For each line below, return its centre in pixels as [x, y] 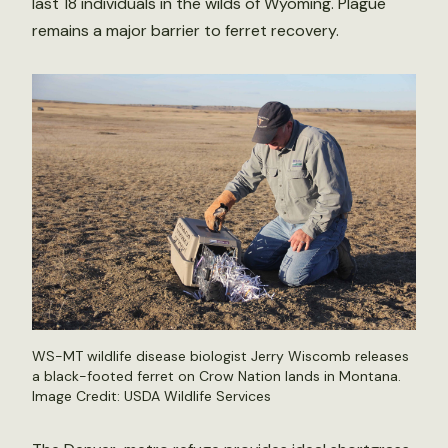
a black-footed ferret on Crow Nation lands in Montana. [216, 375]
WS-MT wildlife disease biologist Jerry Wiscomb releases [220, 355]
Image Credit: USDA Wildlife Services [151, 395]
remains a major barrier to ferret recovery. [185, 30]
